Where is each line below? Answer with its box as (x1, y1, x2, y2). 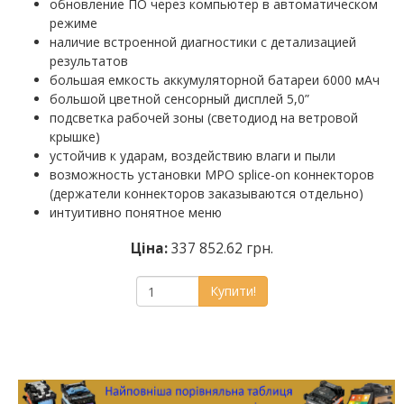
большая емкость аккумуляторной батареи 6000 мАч (50, 71, 380, 89)
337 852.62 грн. (171, 239, 273, 259)
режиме (50, 14, 97, 32)
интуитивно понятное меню (50, 204, 222, 222)
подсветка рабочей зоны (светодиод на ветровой (50, 109, 358, 127)
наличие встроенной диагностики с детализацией (50, 33, 356, 51)
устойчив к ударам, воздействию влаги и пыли (50, 147, 335, 165)
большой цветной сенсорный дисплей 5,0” (50, 90, 309, 108)
